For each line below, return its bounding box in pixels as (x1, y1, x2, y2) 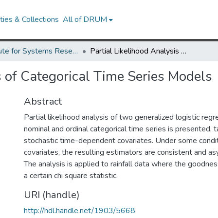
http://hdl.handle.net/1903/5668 (24, 205, 135, 216)
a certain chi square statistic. (24, 170, 118, 181)
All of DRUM (63, 14, 108, 25)
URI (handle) (24, 188, 80, 201)
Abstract (24, 95, 62, 108)
